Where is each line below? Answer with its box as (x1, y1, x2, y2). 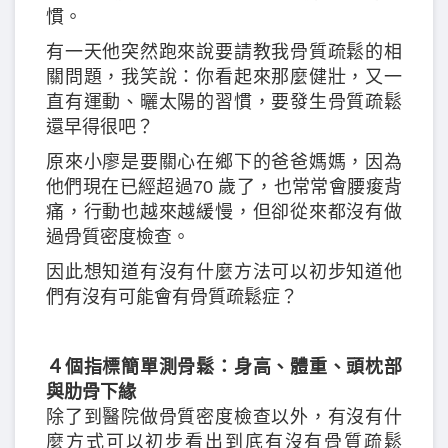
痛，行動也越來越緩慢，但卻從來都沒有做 (46, 201, 402, 222)
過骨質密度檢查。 (46, 226, 190, 247)
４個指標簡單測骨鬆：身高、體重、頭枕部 (46, 356, 402, 377)
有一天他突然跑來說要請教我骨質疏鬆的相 (46, 41, 402, 62)
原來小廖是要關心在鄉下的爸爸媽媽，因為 (46, 151, 402, 172)
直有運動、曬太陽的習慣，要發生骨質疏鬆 (46, 91, 402, 112)
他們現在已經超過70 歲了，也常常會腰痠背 (46, 176, 402, 197)
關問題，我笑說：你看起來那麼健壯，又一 (46, 66, 402, 87)
